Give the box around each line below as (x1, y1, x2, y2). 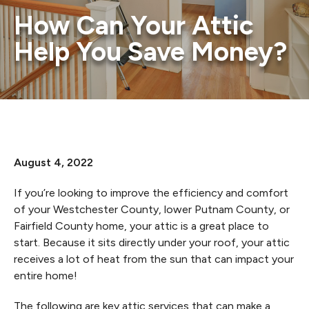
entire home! (14, 269, 77, 282)
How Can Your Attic (14, 10, 254, 41)
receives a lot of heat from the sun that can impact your (14, 252, 294, 266)
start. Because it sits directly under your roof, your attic (14, 236, 290, 249)
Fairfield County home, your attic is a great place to (14, 219, 269, 232)
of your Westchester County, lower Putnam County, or (14, 203, 290, 216)
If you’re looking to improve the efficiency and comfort (14, 186, 288, 199)
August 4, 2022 (14, 156, 93, 169)
